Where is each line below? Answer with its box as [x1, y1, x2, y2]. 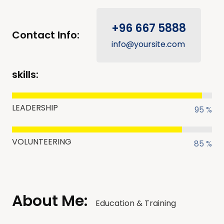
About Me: [12, 190, 87, 211]
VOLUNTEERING [12, 136, 71, 147]
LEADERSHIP [12, 102, 58, 113]
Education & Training [95, 197, 176, 209]
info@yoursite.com [111, 38, 185, 50]
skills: [12, 67, 38, 81]
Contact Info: [12, 28, 79, 42]
